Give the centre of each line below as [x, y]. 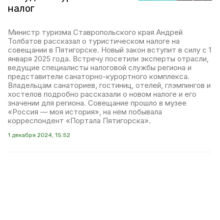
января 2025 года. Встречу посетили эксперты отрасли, [108, 59]
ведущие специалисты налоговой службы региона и [100, 68]
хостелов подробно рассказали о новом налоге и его [102, 94]
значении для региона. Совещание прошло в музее [97, 103]
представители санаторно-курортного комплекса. [99, 76]
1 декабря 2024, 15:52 [39, 135]
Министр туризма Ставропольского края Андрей [95, 32]
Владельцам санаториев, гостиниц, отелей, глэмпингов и [109, 85]
